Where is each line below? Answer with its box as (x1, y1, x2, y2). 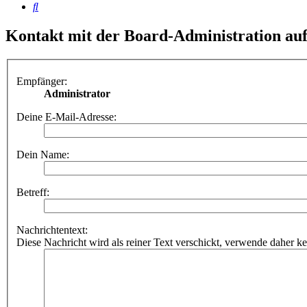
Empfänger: (16, 75, 67, 87)
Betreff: (16, 186, 49, 198)
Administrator (44, 87, 110, 99)
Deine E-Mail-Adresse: (16, 110, 116, 123)
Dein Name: (16, 148, 69, 160)
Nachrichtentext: (16, 223, 88, 236)
